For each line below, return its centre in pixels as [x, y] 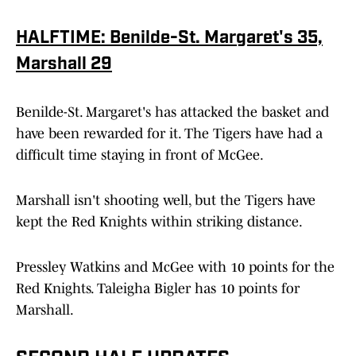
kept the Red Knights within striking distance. [159, 222]
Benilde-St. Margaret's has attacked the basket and [172, 112]
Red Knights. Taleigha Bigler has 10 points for [158, 289]
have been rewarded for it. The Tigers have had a [169, 134]
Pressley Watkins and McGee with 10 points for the [175, 267]
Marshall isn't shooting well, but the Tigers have [166, 201]
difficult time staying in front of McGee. [140, 155]
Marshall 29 [64, 65]
